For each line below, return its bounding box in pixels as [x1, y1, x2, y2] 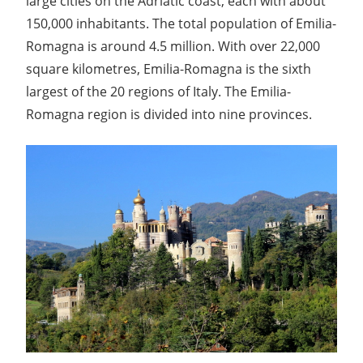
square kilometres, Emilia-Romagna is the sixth [26, 59, 311, 78]
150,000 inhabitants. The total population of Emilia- [26, 14, 336, 32]
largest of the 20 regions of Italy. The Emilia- [26, 82, 291, 100]
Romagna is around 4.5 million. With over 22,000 [26, 36, 320, 55]
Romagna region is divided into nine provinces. [26, 105, 312, 123]
